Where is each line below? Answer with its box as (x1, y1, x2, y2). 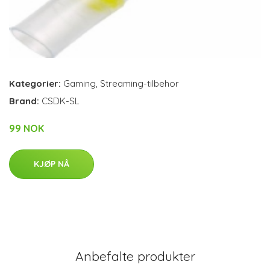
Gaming (63, 77, 96, 89)
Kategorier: (9, 77, 61, 89)
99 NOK (9, 122, 44, 134)
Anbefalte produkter (75, 248, 195, 264)
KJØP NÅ (34, 158, 69, 169)
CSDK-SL (42, 95, 80, 107)
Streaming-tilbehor (100, 77, 179, 89)
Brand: (9, 95, 42, 107)
